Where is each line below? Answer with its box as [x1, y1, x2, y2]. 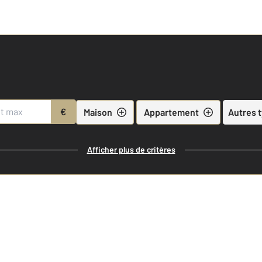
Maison [83, 106, 112, 118]
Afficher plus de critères [87, 144, 175, 154]
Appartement [143, 106, 199, 118]
